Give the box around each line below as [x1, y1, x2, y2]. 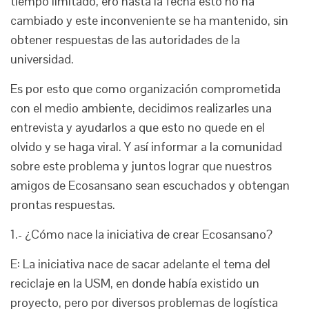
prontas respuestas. [10, 197, 115, 212]
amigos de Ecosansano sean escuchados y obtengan [10, 177, 290, 193]
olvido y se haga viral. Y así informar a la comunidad [10, 139, 282, 154]
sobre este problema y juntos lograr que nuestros [10, 158, 272, 174]
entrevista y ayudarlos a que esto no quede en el [10, 119, 265, 135]
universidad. [10, 51, 74, 67]
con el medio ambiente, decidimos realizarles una [10, 100, 272, 116]
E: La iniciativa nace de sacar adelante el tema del [10, 256, 270, 272]
